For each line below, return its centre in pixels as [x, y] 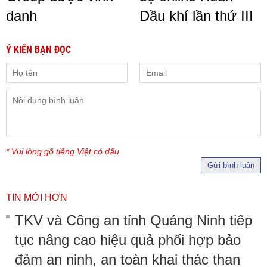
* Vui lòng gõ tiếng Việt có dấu [63, 151]
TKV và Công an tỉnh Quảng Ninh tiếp [133, 220]
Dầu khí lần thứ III [196, 15]
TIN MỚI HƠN [37, 197]
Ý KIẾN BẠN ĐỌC [38, 49]
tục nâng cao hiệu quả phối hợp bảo [128, 240]
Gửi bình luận [231, 165]
